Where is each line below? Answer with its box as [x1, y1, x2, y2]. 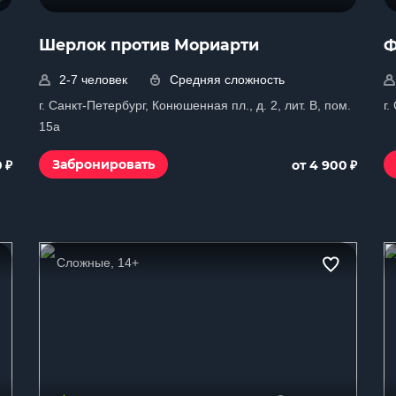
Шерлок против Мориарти [39, 35, 259, 54]
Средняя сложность [170, 72, 285, 87]
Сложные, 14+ [57, 255, 139, 270]
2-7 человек [59, 72, 127, 87]
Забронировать [52, 156, 155, 172]
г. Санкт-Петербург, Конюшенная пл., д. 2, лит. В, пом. [39, 98, 351, 112]
